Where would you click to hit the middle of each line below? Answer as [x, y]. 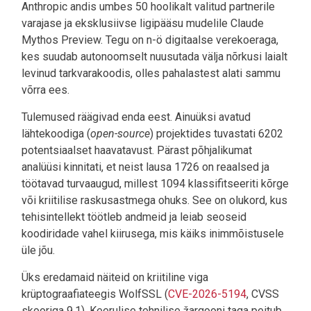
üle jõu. [38, 250]
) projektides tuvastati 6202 [217, 133]
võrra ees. [45, 90]
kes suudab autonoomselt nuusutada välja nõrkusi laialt [154, 56]
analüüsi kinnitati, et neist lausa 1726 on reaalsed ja [145, 167]
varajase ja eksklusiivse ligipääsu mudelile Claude [143, 23]
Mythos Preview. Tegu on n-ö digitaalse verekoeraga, [150, 40]
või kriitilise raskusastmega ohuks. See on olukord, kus [154, 200]
